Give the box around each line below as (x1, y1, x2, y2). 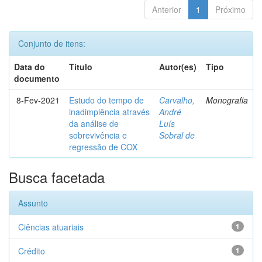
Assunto (18, 197, 48, 209)
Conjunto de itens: (18, 37, 85, 49)
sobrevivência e (69, 129, 127, 141)
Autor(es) (159, 61, 196, 73)
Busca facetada (9, 167, 105, 187)
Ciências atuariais (18, 221, 84, 233)
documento (14, 73, 60, 84)
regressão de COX (69, 141, 137, 153)
